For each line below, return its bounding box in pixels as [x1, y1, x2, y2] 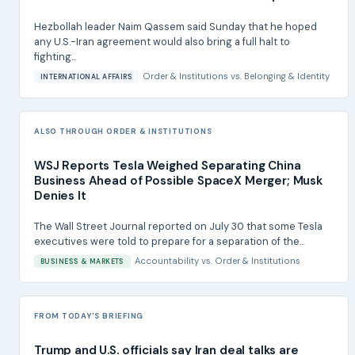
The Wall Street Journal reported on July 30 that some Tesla [34, 219, 323, 233]
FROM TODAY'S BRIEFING [34, 310, 144, 321]
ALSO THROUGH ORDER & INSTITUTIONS [34, 125, 212, 136]
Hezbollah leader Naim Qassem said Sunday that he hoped [34, 19, 317, 33]
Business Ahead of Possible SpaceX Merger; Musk [34, 172, 323, 189]
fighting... [34, 49, 76, 63]
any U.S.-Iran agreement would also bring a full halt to [34, 34, 290, 48]
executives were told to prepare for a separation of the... [34, 234, 304, 248]
